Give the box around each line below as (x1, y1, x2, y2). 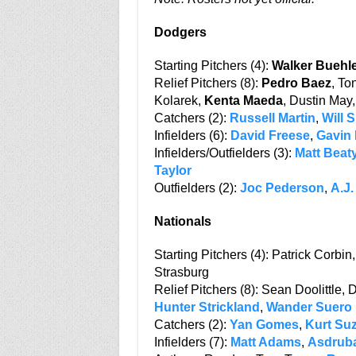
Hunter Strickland (153, 300, 260, 314)
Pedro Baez (261, 76, 331, 90)
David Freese (230, 129, 310, 142)
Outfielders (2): (153, 181, 240, 195)
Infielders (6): (153, 129, 230, 142)
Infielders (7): (153, 335, 230, 349)
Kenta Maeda (203, 94, 283, 107)
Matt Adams (230, 335, 301, 349)
